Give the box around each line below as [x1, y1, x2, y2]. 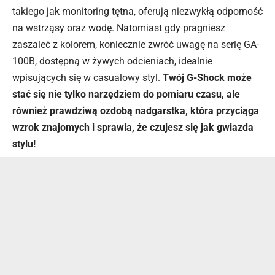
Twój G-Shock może [163, 72, 252, 84]
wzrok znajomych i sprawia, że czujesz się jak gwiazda [12, 122, 254, 134]
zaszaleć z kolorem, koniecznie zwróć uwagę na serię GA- [12, 39, 259, 51]
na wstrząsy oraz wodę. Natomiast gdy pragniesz [12, 22, 225, 34]
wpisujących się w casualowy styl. [12, 72, 163, 84]
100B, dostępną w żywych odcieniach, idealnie [12, 55, 212, 68]
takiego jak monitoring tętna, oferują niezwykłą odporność [12, 6, 263, 18]
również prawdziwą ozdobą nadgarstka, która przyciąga [12, 105, 259, 117]
